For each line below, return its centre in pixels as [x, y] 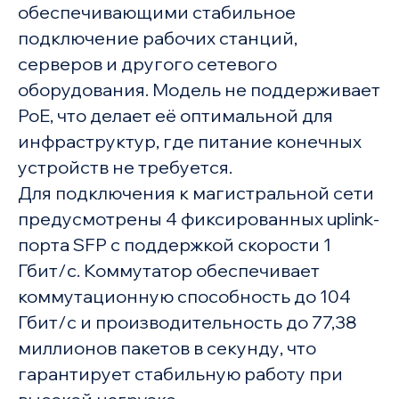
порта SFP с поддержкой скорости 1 [174, 245]
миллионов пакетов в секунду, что [167, 348]
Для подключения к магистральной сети [195, 193]
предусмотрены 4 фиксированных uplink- [198, 219]
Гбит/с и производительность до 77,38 [187, 322]
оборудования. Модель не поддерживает [199, 90]
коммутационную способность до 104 [184, 297]
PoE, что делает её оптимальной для [175, 116]
